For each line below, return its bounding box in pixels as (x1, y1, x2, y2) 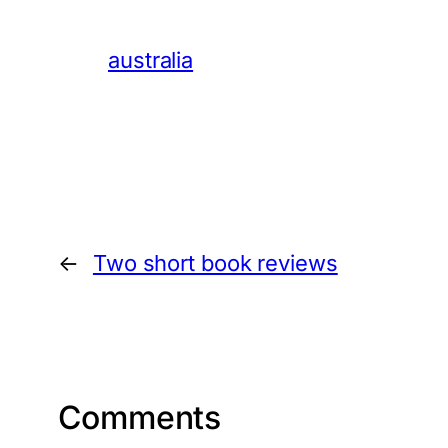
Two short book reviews (92, 249, 338, 276)
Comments (58, 397, 222, 437)
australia (108, 46, 194, 73)
